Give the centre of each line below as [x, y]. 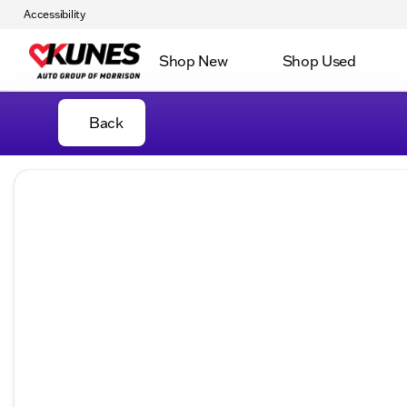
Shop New [194, 60]
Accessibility [55, 14]
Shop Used [319, 60]
